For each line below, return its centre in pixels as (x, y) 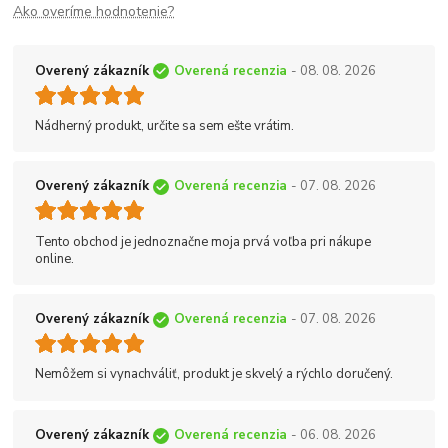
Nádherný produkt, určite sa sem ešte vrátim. (164, 125)
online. (54, 258)
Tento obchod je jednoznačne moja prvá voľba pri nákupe (203, 241)
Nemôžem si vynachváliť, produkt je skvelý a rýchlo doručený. (214, 374)
